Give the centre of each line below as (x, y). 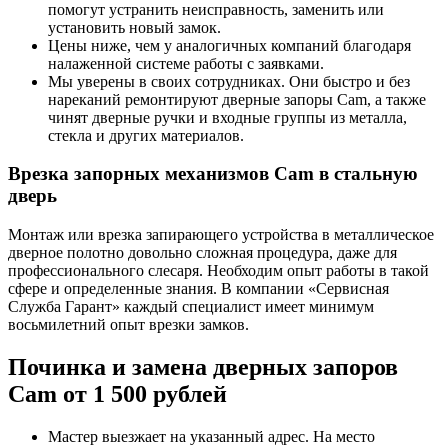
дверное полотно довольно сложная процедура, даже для (202, 253)
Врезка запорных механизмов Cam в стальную (213, 174)
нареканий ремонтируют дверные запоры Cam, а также (237, 99)
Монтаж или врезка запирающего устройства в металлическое (221, 235)
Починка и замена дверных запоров (203, 366)
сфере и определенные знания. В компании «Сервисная (198, 289)
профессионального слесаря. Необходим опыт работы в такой (218, 271)
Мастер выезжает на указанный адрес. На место (211, 436)
